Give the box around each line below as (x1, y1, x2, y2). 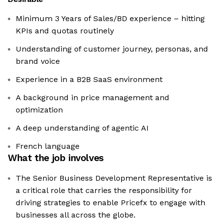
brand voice (16, 56, 60, 66)
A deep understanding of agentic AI (16, 123, 149, 133)
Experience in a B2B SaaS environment (16, 75, 163, 84)
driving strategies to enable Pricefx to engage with (16, 198, 205, 208)
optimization (16, 105, 63, 115)
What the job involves (8, 152, 104, 164)
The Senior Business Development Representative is (16, 173, 212, 183)
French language (16, 141, 80, 151)
